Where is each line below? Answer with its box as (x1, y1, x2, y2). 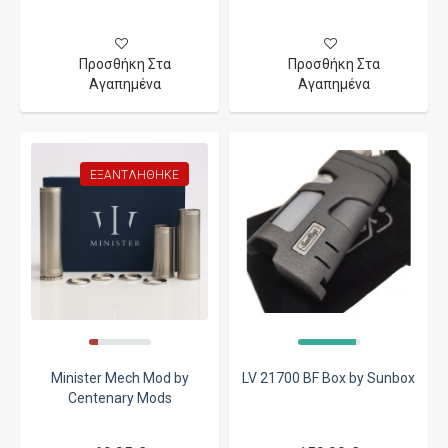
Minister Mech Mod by (50, 369, 189, 386)
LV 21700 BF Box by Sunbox (242, 369, 415, 386)
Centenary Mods (67, 389, 172, 406)
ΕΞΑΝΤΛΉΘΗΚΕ (90, 167, 179, 182)
